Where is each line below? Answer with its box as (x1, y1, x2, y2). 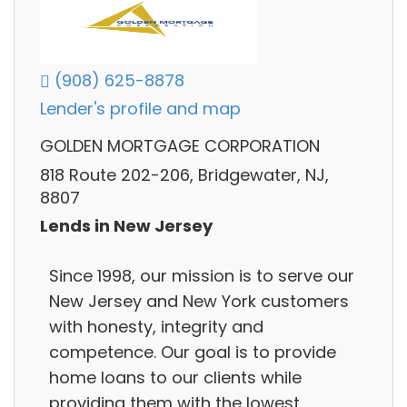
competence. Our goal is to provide (49, 340, 336, 363)
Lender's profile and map (40, 97, 241, 121)
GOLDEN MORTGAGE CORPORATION (40, 134, 320, 158)
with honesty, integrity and (49, 314, 263, 338)
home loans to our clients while (49, 365, 302, 389)
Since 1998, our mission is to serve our (49, 263, 354, 287)
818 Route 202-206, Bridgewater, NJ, (40, 163, 329, 186)
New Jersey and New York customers (49, 289, 349, 313)
